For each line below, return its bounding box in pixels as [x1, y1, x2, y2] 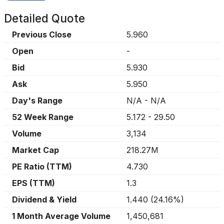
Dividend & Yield [12, 194, 76, 204]
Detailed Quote [4, 11, 85, 25]
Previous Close [12, 29, 71, 39]
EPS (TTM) [12, 178, 55, 188]
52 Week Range [12, 112, 73, 122]
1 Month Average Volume [12, 211, 110, 221]
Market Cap [12, 145, 59, 155]
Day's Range [12, 95, 62, 105]
